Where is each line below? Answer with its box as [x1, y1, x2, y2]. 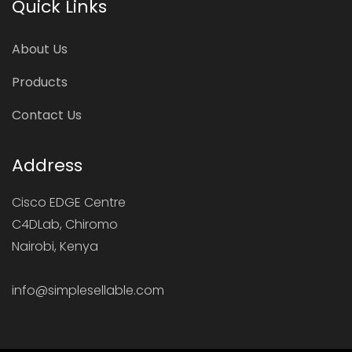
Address [12, 153, 82, 178]
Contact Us [12, 106, 82, 124]
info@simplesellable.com [12, 281, 164, 299]
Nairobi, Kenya [12, 237, 98, 255]
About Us [12, 40, 68, 58]
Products [12, 73, 68, 91]
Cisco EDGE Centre [12, 193, 126, 211]
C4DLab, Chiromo [12, 215, 118, 233]
